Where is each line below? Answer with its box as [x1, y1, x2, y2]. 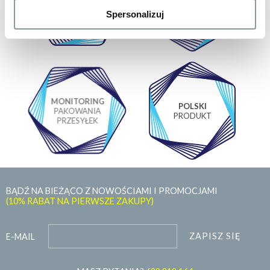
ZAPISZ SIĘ [189, 231, 241, 242]
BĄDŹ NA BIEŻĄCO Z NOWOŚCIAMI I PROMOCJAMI [6, 186, 218, 196]
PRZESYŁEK [57, 115, 98, 125]
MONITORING [51, 96, 105, 106]
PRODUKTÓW [166, 7, 219, 17]
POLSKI [178, 101, 207, 111]
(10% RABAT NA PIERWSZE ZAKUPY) [6, 196, 154, 207]
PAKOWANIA [54, 105, 101, 116]
